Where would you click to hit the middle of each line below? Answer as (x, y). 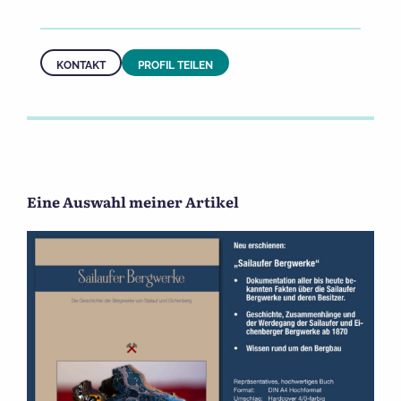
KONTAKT (81, 65)
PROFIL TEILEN (175, 65)
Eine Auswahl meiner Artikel (133, 201)
